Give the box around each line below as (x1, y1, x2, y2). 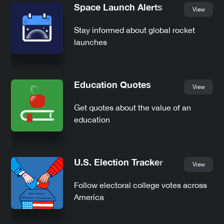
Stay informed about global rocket (74, 25, 195, 34)
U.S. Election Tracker (74, 156, 163, 167)
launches (74, 37, 107, 46)
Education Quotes (74, 78, 151, 90)
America (74, 192, 104, 201)
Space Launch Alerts (74, 1, 162, 12)
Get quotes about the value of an (74, 102, 191, 112)
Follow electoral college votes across (74, 180, 207, 189)
